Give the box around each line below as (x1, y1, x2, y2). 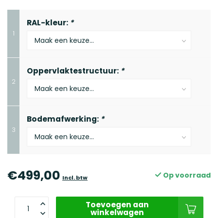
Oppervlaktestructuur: (27, 66, 120, 76)
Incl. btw (62, 174, 88, 182)
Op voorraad (162, 170, 211, 180)
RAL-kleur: (27, 18, 70, 28)
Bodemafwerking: (27, 114, 100, 124)
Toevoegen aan (85, 200, 149, 210)
